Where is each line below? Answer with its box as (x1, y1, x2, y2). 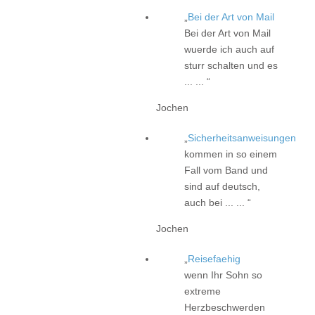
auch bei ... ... (184, 196, 247, 208)
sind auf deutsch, (184, 180, 260, 192)
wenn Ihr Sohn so (184, 269, 262, 281)
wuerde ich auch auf (184, 43, 274, 55)
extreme (184, 285, 221, 297)
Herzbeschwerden (184, 301, 265, 313)
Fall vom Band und (184, 164, 268, 176)
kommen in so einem (184, 148, 277, 160)
